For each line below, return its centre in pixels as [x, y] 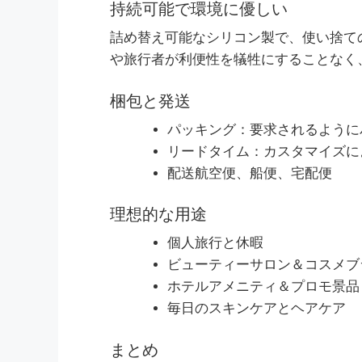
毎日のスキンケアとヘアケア [257, 309]
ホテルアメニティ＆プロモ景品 [263, 287]
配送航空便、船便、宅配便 [250, 173]
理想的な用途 [158, 215]
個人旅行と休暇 [215, 243]
